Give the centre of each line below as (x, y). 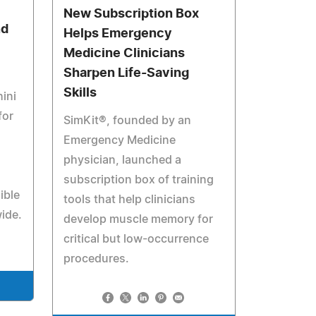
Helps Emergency (118, 34)
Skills (80, 93)
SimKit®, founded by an (128, 121)
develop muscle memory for (139, 219)
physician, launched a (123, 160)
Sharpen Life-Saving (127, 73)
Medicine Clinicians (124, 54)
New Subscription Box (132, 14)
